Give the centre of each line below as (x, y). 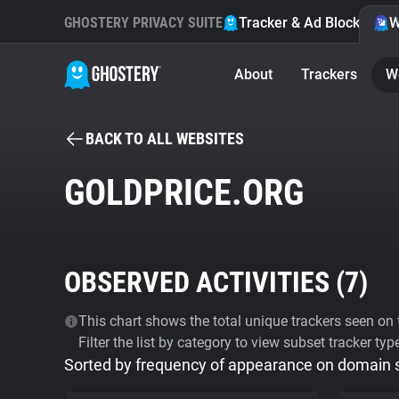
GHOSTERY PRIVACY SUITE (143, 23)
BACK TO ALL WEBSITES (165, 138)
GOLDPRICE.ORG (184, 193)
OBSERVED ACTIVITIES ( (204, 282)
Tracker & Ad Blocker (306, 23)
